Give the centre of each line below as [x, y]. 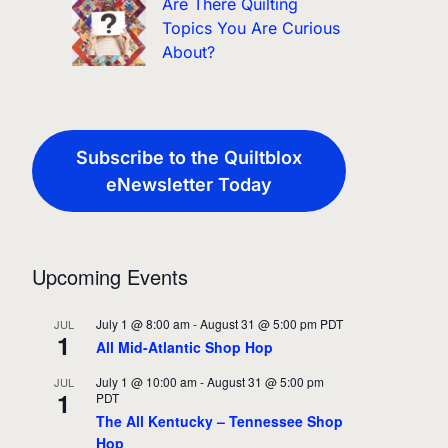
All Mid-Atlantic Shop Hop [184, 347]
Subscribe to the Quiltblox [188, 158]
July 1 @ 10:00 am [146, 382]
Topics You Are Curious [250, 28]
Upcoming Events [109, 277]
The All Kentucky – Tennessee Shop [219, 421]
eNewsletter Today [188, 185]
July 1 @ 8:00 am [142, 324]
